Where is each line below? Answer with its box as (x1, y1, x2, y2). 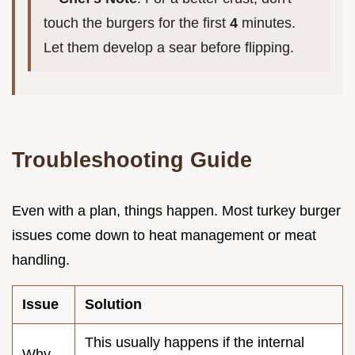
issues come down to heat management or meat (12, 227, 316, 244)
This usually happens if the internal (85, 334, 304, 351)
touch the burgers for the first (44, 15, 230, 32)
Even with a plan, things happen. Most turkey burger (12, 203, 341, 219)
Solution (85, 296, 142, 313)
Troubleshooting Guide (12, 147, 252, 173)
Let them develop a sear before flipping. (44, 40, 294, 56)
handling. (12, 252, 70, 269)
